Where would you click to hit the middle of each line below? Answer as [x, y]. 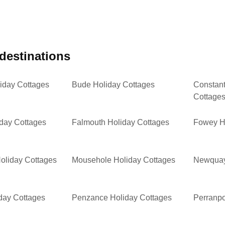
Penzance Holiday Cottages [122, 198]
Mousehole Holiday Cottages [124, 160]
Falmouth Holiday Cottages [121, 123]
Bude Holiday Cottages [114, 85]
